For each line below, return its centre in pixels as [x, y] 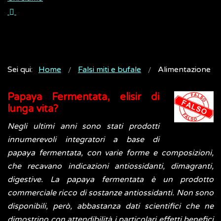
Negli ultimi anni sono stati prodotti [83, 127]
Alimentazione [184, 70]
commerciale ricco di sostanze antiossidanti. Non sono [110, 193]
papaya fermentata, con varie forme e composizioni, [110, 153]
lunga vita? [33, 109]
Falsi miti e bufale [110, 70]
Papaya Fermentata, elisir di [83, 97]
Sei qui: [22, 70]
